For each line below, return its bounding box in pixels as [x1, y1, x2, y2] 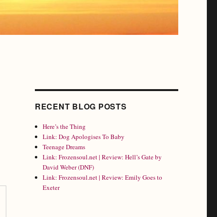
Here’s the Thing [43, 122, 86, 131]
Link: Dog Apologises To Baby [43, 132, 125, 141]
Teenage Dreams [43, 142, 86, 152]
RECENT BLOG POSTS [34, 101, 127, 112]
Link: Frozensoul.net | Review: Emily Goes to [43, 173, 163, 182]
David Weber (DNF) [43, 163, 94, 172]
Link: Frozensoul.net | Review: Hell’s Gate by [43, 153, 162, 162]
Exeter [43, 183, 60, 192]
